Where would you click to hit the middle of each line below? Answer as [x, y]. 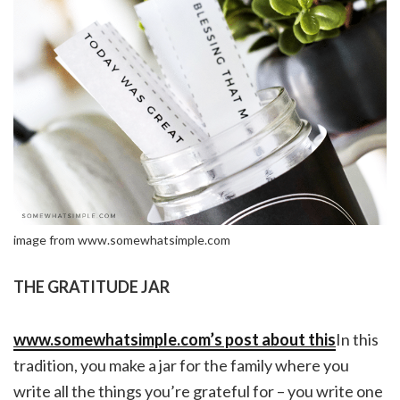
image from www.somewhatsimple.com [122, 239]
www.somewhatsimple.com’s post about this [175, 339]
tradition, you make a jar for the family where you [181, 365]
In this [357, 339]
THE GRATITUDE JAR [92, 286]
